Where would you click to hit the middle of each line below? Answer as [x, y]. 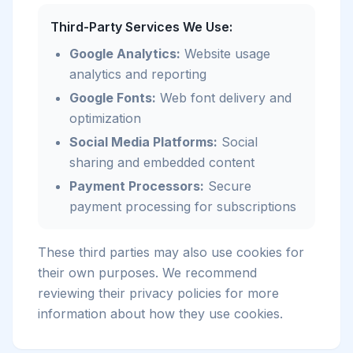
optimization [105, 118]
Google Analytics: [125, 54]
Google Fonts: [113, 98]
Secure [228, 186]
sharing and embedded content [162, 162]
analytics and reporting [138, 74]
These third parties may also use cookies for [171, 252]
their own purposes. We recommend [147, 273]
